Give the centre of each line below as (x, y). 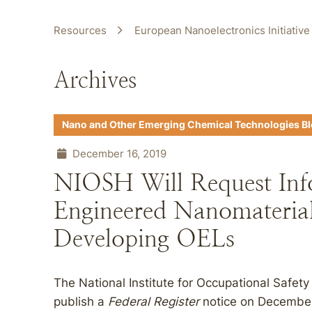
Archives (95, 80)
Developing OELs (144, 239)
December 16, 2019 (118, 154)
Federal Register (155, 302)
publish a (81, 302)
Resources (80, 30)
